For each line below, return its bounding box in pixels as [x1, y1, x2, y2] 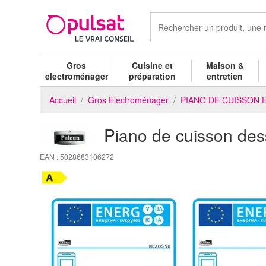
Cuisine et [132, 59, 173, 71]
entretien [207, 69, 243, 82]
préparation [129, 69, 176, 82]
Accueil [49, 93, 76, 106]
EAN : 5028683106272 [40, 151, 114, 161]
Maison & [205, 59, 244, 71]
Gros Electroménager [88, 93, 169, 106]
